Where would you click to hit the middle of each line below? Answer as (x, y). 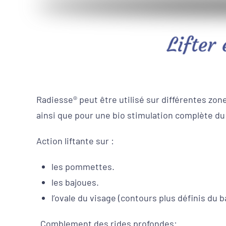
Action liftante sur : (75, 141)
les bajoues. (75, 182)
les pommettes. (83, 166)
